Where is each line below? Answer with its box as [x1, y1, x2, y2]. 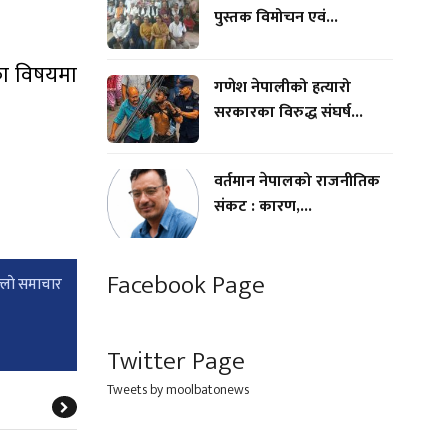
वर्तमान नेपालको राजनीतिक [213, 168, 380, 196]
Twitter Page [107, 339, 245, 383]
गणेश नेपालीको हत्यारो [213, 73, 351, 101]
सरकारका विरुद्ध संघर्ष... [213, 98, 363, 126]
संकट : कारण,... [213, 193, 312, 221]
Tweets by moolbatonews [107, 377, 249, 401]
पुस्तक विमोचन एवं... [213, 3, 338, 31]
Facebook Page [107, 263, 265, 307]
